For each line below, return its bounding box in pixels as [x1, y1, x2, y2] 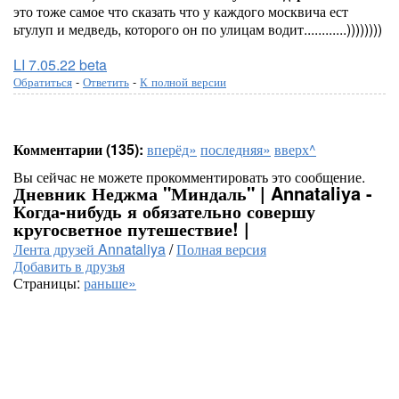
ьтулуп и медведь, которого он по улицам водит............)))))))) [13, 19, 382, 39]
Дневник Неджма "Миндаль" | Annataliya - [13, 180, 372, 206]
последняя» [200, 139, 271, 159]
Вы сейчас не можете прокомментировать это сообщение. [13, 167, 365, 187]
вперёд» [147, 139, 197, 159]
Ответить [83, 73, 129, 90]
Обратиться [13, 73, 72, 90]
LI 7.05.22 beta [13, 54, 107, 75]
